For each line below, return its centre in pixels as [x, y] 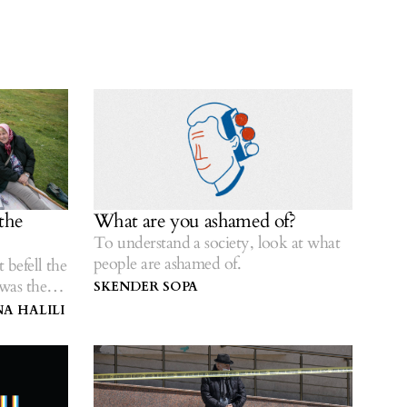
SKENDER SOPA [146, 287]
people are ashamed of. [168, 264]
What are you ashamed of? [194, 222]
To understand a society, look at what [217, 243]
